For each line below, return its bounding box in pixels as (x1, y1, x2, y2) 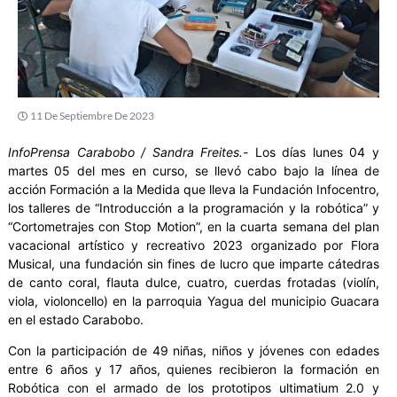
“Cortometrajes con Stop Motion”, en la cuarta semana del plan (8, 218, 379, 234)
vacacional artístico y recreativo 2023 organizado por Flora (8, 237, 379, 253)
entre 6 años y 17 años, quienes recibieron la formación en (8, 362, 379, 378)
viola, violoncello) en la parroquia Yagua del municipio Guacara (8, 292, 379, 308)
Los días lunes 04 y (248, 144, 380, 160)
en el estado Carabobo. (8, 311, 144, 327)
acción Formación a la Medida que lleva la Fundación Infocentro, (8, 181, 379, 197)
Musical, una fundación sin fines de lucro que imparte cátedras (8, 255, 379, 271)
